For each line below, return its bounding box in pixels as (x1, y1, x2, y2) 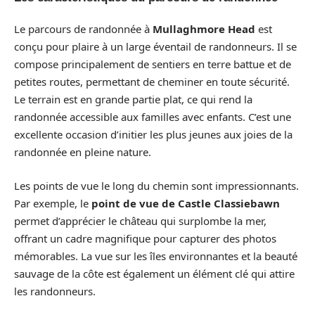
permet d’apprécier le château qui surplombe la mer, (14, 213, 266, 228)
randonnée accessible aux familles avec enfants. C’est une (14, 110, 291, 124)
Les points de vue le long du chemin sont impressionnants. (14, 178, 299, 193)
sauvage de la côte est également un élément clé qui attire (14, 266, 295, 281)
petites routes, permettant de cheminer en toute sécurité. (14, 75, 290, 89)
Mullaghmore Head (153, 22, 255, 36)
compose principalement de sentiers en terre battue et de (14, 57, 291, 71)
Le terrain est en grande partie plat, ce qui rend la (14, 92, 252, 106)
